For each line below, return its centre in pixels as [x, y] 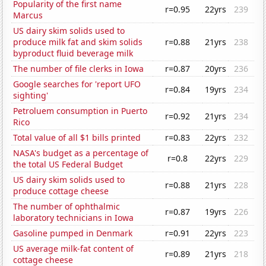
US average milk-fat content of [74, 249]
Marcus [28, 15]
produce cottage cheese [61, 191]
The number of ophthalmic [67, 207]
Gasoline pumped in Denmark [73, 233]
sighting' [31, 96]
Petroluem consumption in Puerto [80, 111]
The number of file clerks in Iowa [79, 69]
